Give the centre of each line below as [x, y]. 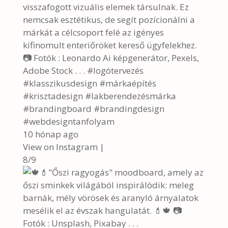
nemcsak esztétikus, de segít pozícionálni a [109, 20]
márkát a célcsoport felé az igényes [93, 32]
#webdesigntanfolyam [68, 121]
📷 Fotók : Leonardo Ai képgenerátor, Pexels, [111, 58]
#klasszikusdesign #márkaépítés [89, 83]
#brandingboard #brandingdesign [93, 109]
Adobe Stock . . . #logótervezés [83, 70]
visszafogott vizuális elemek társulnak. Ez [106, 7]
